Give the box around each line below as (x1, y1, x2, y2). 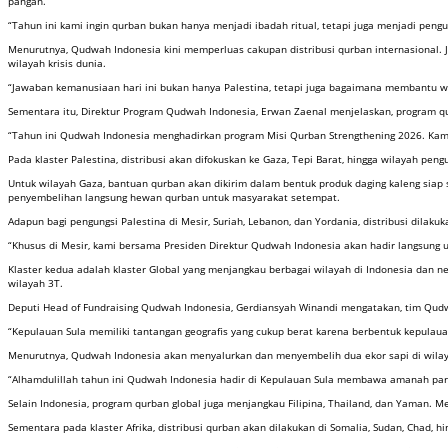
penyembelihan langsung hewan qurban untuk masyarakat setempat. (8, 190, 340, 205)
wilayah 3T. (8, 276, 63, 291)
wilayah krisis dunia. (8, 56, 106, 71)
